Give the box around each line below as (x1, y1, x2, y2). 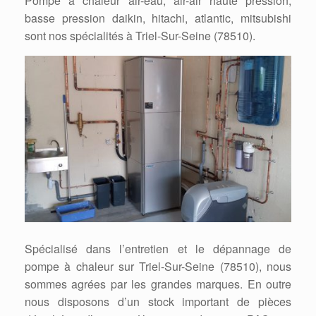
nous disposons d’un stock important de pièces (25, 293, 291, 310)
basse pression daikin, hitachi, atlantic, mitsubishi (25, 9, 291, 26)
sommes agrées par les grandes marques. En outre (25, 276, 291, 293)
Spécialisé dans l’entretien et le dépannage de (25, 241, 291, 257)
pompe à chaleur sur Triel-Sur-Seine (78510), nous (25, 258, 291, 275)
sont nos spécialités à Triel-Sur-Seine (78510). (25, 27, 255, 44)
